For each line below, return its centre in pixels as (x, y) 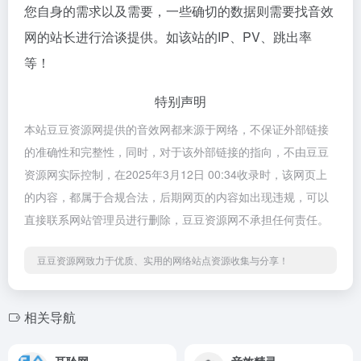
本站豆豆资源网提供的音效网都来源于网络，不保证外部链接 (176, 129)
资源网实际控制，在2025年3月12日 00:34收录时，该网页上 (176, 174)
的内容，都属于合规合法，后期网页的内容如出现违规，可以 (176, 197)
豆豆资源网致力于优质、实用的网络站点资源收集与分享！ (163, 260)
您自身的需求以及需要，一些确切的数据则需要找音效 (179, 11)
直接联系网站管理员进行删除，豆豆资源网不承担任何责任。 (176, 219)
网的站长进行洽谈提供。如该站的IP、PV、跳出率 (168, 37)
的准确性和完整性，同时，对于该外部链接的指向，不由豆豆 (176, 151)
